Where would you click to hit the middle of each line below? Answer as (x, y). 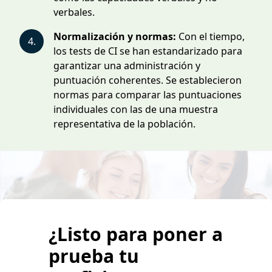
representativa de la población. (124, 124)
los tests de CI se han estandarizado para (148, 51)
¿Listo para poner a (136, 234)
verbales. (74, 12)
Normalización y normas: (115, 36)
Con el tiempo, (210, 36)
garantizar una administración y (127, 66)
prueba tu (94, 256)
